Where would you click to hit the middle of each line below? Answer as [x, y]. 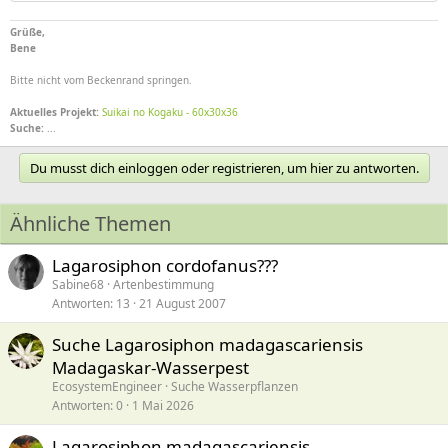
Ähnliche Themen [90, 223]
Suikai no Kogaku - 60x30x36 [170, 111]
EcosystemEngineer [107, 386]
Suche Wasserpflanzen [234, 386]
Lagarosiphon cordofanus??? [165, 265]
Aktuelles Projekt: [56, 111]
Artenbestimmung [163, 284]
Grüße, [27, 31]
